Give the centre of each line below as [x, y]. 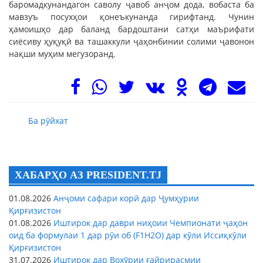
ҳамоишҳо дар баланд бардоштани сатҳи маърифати [131, 29]
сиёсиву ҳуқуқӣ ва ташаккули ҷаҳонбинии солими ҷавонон [131, 41]
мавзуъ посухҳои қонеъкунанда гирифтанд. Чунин [131, 16]
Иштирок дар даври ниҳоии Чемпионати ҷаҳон [149, 222]
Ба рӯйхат [48, 120]
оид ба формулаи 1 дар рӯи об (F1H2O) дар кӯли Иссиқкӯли [128, 235]
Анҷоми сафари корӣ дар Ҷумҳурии [125, 198]
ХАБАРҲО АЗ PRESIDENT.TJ [88, 175]
